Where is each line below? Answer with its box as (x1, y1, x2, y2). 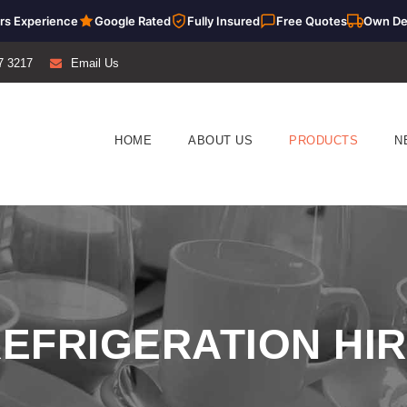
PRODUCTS (289, 134, 358, 147)
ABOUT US (188, 134, 253, 147)
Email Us (71, 56, 119, 70)
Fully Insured (186, 14, 260, 28)
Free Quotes (275, 14, 347, 28)
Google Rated (94, 14, 171, 28)
